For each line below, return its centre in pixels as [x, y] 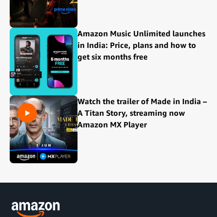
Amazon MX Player [112, 124]
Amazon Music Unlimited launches [141, 33]
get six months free [113, 56]
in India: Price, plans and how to [137, 45]
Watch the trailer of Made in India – [142, 101]
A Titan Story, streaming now [131, 113]
